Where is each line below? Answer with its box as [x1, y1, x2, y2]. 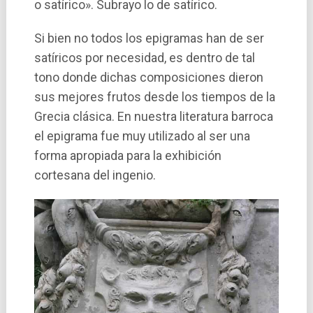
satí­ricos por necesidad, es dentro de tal [34, 51, 255, 65]
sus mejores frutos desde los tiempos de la [34, 90, 275, 104]
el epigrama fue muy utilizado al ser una [34, 129, 250, 143]
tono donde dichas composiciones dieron [34, 71, 263, 85]
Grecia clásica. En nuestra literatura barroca [34, 110, 273, 124]
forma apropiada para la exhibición [34, 149, 221, 163]
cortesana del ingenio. [34, 168, 156, 182]
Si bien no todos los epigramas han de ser [34, 31, 264, 45]
